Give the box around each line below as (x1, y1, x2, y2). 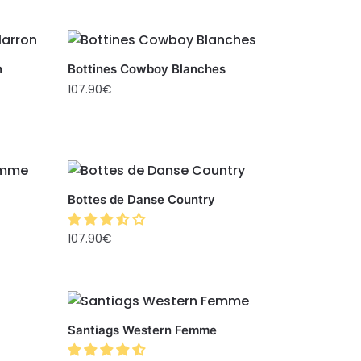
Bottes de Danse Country (68, 192, 216, 207)
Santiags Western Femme (68, 322, 218, 338)
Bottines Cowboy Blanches (68, 61, 226, 77)
